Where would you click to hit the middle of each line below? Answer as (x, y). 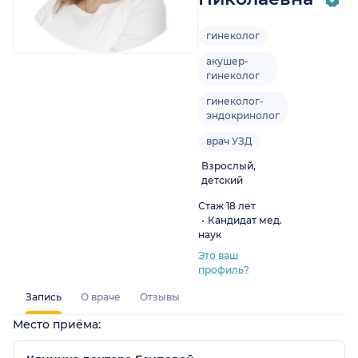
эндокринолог (243, 116)
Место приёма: (57, 325)
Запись (44, 297)
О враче (101, 297)
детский (222, 181)
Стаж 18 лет (227, 206)
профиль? (224, 270)
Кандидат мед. (245, 221)
